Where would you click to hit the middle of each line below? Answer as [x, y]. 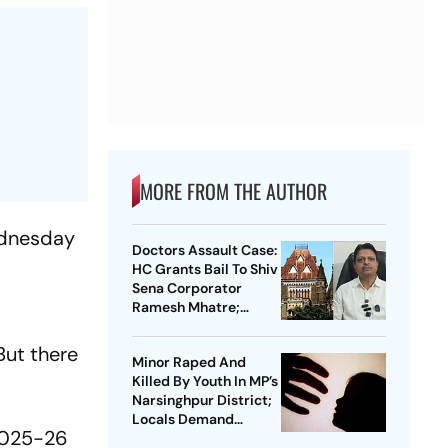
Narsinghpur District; [201, 400]
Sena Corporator [186, 288]
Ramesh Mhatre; [185, 307]
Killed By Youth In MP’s [204, 381]
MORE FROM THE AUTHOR [233, 191]
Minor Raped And [188, 362]
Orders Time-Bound [198, 326]
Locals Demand [182, 419]
